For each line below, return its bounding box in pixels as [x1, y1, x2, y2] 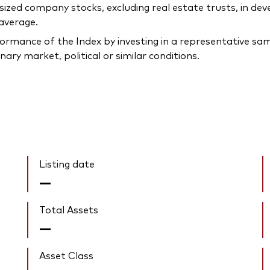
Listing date [39, 157, 95, 171]
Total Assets [39, 202, 99, 216]
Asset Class [39, 248, 94, 262]
